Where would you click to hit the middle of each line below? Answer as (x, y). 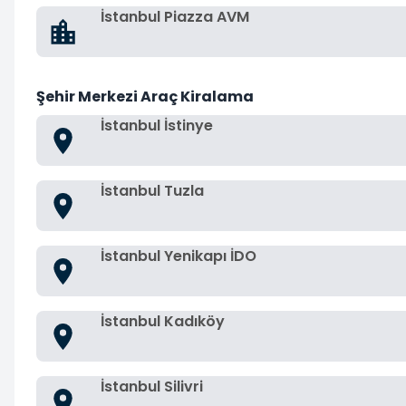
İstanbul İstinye (157, 126)
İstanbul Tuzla (152, 191)
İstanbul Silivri (152, 387)
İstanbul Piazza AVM (175, 17)
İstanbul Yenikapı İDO (179, 256)
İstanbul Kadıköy (163, 321)
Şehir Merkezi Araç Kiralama (145, 97)
